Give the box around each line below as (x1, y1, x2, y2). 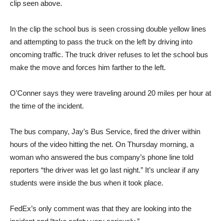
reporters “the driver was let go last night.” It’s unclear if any (10, 165, 199, 174)
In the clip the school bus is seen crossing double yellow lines (10, 24, 206, 33)
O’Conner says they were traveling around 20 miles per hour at (10, 88, 211, 97)
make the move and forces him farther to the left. (10, 63, 166, 72)
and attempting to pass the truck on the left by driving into (10, 37, 192, 46)
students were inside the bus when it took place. (10, 178, 163, 187)
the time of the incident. (10, 101, 84, 110)
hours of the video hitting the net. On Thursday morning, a (10, 140, 194, 148)
